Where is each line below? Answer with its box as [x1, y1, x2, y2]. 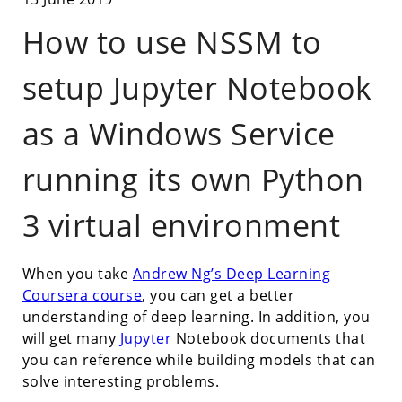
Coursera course [22, 285, 143, 306]
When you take [22, 264, 133, 284]
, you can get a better [142, 285, 295, 306]
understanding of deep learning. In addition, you [22, 307, 371, 328]
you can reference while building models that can [22, 350, 376, 371]
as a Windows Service [22, 113, 336, 155]
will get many [22, 328, 120, 349]
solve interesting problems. [22, 371, 220, 392]
